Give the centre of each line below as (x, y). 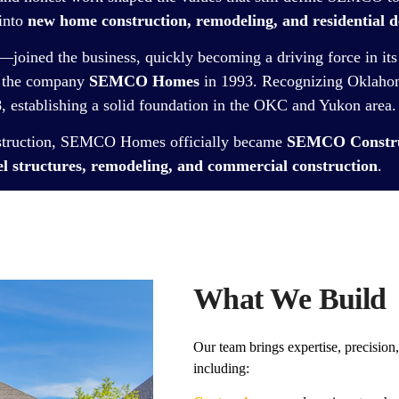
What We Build (290, 298)
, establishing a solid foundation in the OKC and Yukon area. (199, 105)
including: (221, 368)
